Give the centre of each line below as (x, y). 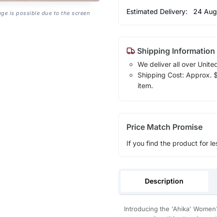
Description (164, 181)
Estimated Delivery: (158, 11)
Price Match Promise (164, 127)
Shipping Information (175, 51)
